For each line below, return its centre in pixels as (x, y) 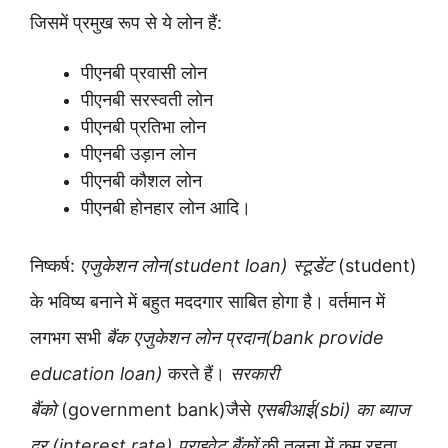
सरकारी (254, 373)
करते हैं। (196, 373)
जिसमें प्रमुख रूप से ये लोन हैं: (128, 22)
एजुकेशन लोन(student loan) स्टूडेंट (206, 265)
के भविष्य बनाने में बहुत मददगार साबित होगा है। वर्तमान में (207, 301)
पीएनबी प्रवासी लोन (144, 72)
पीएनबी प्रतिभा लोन (143, 126)
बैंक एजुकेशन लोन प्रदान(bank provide (245, 337)
